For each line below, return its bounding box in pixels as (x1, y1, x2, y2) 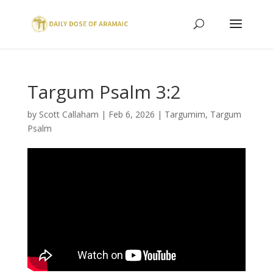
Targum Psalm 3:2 (27, 79, 181, 104)
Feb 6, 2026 (108, 108, 155, 120)
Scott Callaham (38, 108, 99, 120)
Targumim (164, 108, 205, 120)
